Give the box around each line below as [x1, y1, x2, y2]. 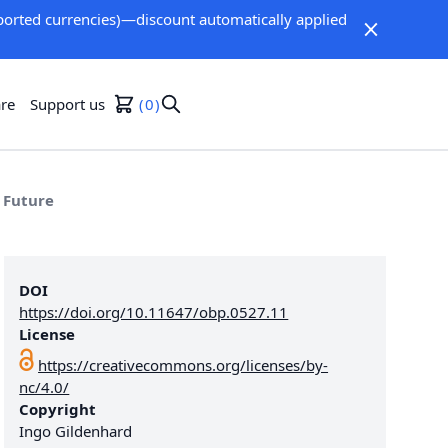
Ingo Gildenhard [19, 420, 133, 441]
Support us [30, 93, 105, 114]
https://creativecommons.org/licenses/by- [38, 354, 329, 375]
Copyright [19, 398, 97, 419]
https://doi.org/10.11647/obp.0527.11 [19, 301, 289, 322]
